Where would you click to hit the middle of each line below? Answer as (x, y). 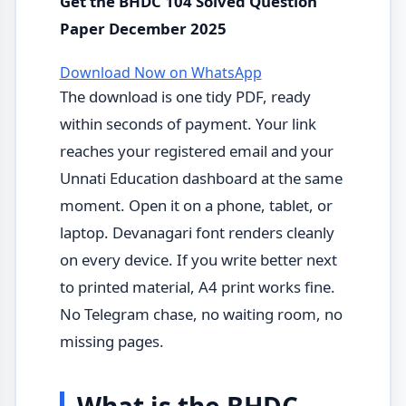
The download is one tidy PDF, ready (185, 96)
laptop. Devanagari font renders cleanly (197, 232)
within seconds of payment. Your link (188, 123)
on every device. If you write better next (198, 259)
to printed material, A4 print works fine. (197, 286)
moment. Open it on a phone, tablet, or (196, 205)
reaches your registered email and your (196, 150)
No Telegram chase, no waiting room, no (201, 314)
